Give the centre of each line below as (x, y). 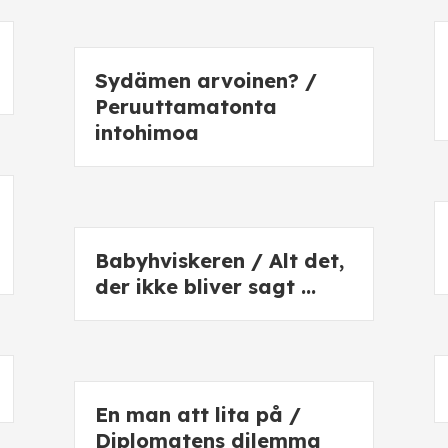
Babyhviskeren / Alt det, (219, 260)
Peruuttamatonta (186, 106)
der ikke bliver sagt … (205, 286)
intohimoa (147, 132)
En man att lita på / (198, 414)
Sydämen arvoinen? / (206, 80)
